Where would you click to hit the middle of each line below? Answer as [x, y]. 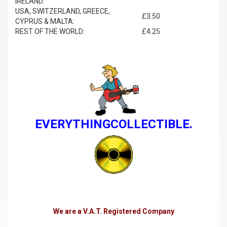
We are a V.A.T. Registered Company [113, 212]
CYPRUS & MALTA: [45, 22]
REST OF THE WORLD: [50, 32]
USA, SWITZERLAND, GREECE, [63, 11]
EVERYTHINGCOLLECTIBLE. [113, 124]
